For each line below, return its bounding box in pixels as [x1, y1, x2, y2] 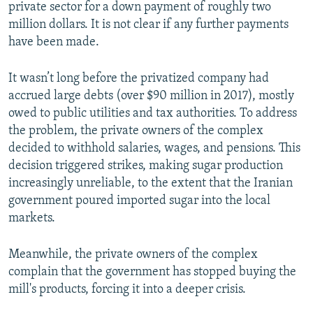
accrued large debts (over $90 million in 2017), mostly [8, 89, 294, 103]
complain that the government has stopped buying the [8, 265, 296, 279]
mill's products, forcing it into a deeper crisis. [8, 283, 246, 296]
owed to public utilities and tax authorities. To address [8, 107, 297, 120]
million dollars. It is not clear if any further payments [8, 18, 289, 31]
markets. [8, 212, 55, 225]
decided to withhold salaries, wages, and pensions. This [8, 142, 300, 155]
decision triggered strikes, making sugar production [8, 159, 283, 173]
